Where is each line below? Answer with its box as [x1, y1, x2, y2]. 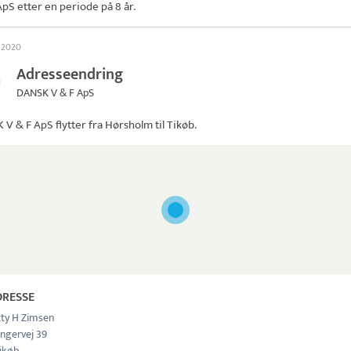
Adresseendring [16, 61, 123, 88]
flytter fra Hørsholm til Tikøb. [53, 115, 197, 135]
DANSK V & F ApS [16, 84, 94, 102]
